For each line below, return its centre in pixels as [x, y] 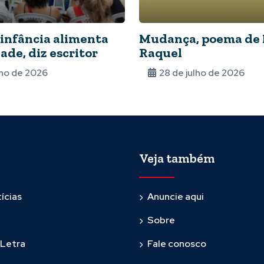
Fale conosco [177, 244]
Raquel [161, 53]
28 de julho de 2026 [202, 73]
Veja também [177, 159]
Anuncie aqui [176, 197]
